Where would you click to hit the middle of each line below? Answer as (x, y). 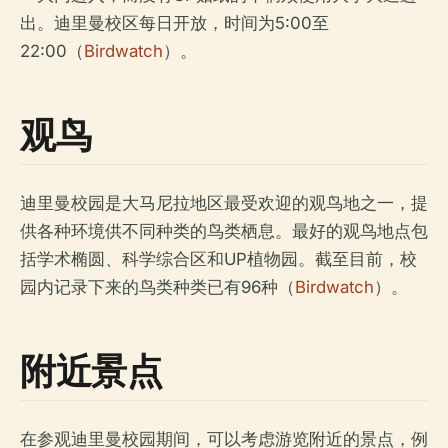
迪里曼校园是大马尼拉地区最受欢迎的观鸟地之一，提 (224, 203)
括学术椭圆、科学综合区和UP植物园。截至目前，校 (218, 259)
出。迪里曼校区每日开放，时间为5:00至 (174, 23)
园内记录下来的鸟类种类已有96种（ (157, 287)
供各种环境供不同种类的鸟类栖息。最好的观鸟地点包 (224, 231)
